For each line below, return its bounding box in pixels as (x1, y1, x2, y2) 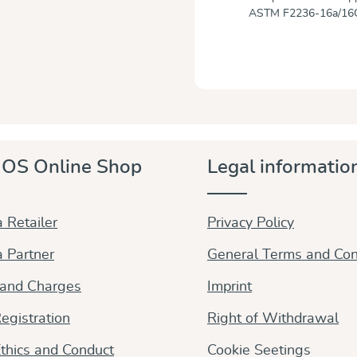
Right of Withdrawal (207, 311, 339, 326)
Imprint (207, 279, 252, 294)
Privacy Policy (207, 215, 294, 230)
